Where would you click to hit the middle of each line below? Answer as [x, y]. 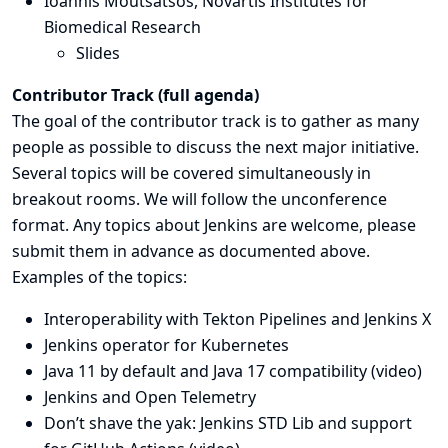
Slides [98, 53]
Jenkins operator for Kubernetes [166, 345]
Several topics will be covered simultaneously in [191, 173]
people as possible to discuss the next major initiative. [215, 147]
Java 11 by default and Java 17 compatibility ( [210, 371]
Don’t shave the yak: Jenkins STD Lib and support [228, 423]
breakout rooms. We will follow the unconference [199, 199]
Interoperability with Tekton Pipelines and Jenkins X [237, 319]
